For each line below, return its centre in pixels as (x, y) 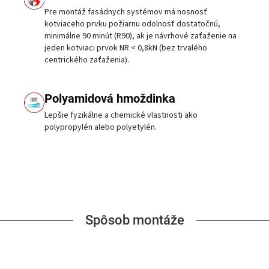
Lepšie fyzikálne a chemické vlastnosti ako (121, 116)
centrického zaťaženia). (87, 60)
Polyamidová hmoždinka (110, 99)
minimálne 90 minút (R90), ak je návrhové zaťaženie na (141, 36)
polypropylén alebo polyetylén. (101, 128)
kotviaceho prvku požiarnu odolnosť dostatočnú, (132, 24)
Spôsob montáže (134, 220)
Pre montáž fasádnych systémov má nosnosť (126, 12)
